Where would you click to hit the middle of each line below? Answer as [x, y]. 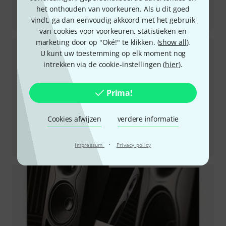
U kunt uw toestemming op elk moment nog [113, 53]
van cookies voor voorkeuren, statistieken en [113, 31]
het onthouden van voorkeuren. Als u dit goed [113, 9]
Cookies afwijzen [74, 119]
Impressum [90, 145]
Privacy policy [134, 145]
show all [173, 42]
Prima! [120, 93]
